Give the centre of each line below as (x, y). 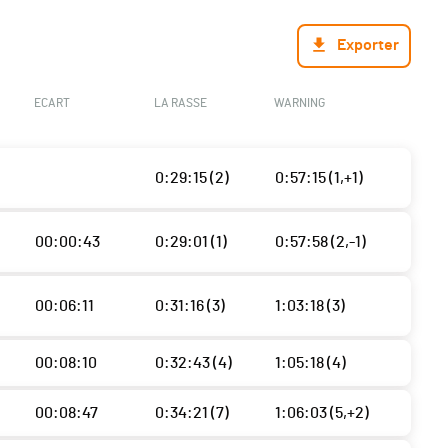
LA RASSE (180, 103)
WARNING (299, 103)
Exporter (368, 45)
